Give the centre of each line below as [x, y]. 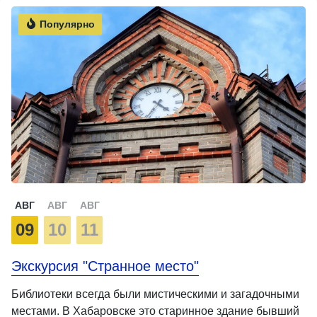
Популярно [66, 24]
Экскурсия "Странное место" [105, 266]
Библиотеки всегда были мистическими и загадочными [155, 294]
